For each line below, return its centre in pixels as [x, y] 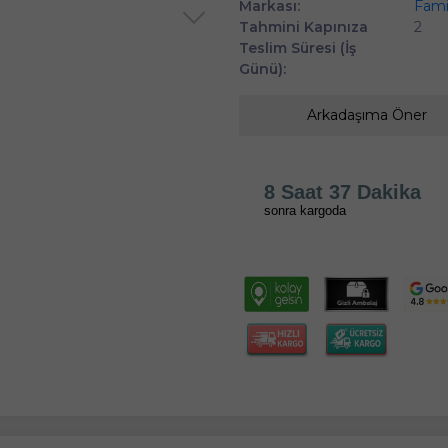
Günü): [262, 68]
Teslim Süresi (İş [297, 47]
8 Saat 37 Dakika [342, 191]
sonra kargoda [305, 210]
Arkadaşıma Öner [366, 114]
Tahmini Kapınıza [303, 26]
